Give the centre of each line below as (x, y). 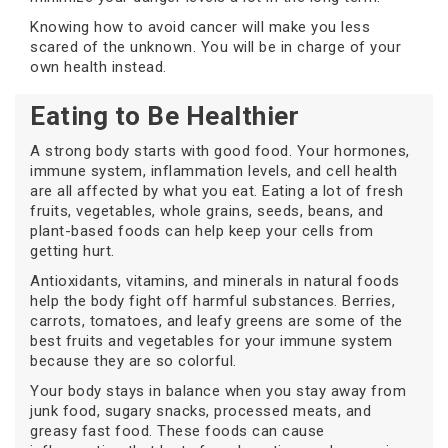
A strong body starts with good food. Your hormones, (220, 151)
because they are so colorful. (133, 361)
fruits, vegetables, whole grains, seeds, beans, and (207, 211)
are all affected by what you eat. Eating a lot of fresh (217, 191)
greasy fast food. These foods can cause (177, 431)
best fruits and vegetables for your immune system (211, 341)
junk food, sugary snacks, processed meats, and (200, 411)
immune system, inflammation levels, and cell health (214, 171)
